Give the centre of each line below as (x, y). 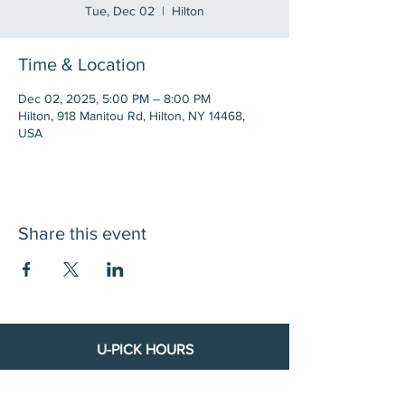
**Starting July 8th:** (145, 379)
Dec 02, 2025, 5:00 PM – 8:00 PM (114, 99)
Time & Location (82, 64)
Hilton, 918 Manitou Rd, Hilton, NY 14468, (132, 116)
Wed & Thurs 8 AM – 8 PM (145, 396)
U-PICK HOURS (145, 349)
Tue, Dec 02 (120, 11)
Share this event (82, 233)
